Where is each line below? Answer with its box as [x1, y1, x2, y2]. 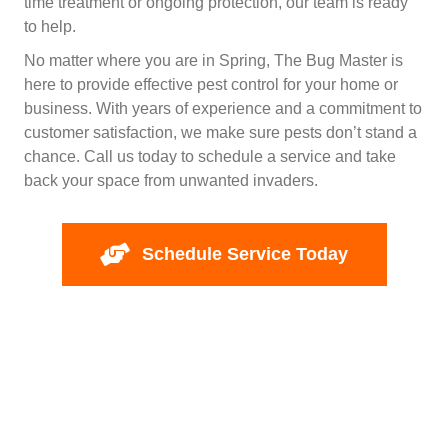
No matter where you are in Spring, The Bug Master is [24, 51, 403, 69]
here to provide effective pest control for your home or [24, 75, 398, 93]
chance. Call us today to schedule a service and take [24, 147, 396, 165]
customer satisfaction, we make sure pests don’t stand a [24, 123, 417, 141]
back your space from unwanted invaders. [24, 171, 318, 189]
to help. [24, 17, 76, 35]
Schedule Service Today [142, 243, 348, 264]
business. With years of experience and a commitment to [24, 99, 422, 117]
